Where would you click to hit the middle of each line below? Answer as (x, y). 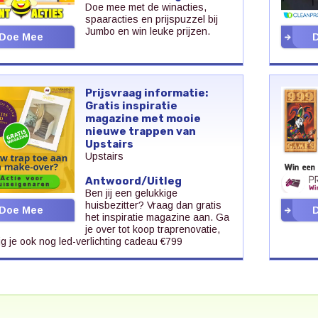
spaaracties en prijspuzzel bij (151, 19)
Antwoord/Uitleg (133, 181)
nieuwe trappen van (140, 131)
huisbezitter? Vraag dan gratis (153, 205)
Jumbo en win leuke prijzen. (147, 31)
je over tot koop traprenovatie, (152, 229)
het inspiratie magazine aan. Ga (157, 217)
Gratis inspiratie (131, 105)
